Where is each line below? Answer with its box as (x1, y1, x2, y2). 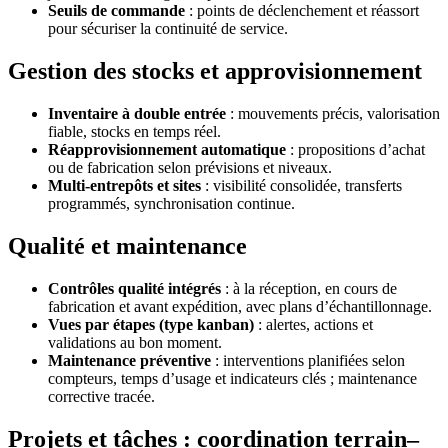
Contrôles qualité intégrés (48, 280, 221, 298)
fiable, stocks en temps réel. (48, 123, 221, 141)
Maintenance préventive (48, 352, 211, 370)
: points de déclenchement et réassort (185, 2, 419, 20)
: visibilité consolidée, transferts (201, 177, 402, 195)
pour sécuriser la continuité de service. (48, 20, 288, 38)
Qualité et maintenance (8, 233, 247, 260)
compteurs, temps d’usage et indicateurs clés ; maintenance (48, 370, 417, 388)
